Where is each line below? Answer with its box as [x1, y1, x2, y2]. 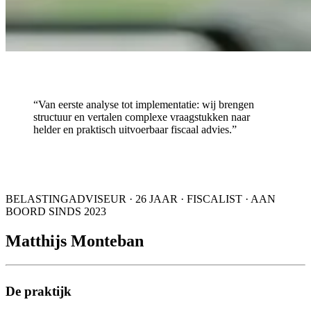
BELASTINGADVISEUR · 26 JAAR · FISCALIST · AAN [6, 192, 276, 205]
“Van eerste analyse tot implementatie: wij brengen [33, 98, 254, 110]
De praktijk [6, 284, 72, 299]
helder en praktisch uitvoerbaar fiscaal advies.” [33, 123, 237, 135]
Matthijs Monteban [6, 231, 144, 250]
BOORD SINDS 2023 [6, 205, 106, 217]
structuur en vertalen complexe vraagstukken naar [33, 110, 250, 123]
